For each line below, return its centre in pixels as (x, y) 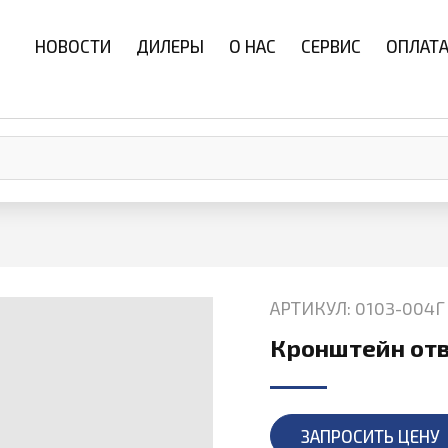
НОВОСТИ (73, 46)
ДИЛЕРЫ (170, 46)
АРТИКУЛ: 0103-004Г (357, 308)
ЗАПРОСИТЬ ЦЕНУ (370, 436)
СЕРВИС (331, 46)
